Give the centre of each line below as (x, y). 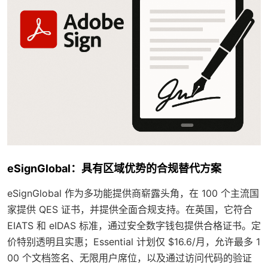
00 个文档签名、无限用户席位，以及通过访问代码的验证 (130, 258)
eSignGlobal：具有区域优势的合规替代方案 (114, 168)
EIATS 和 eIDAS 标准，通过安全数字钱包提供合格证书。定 (134, 225)
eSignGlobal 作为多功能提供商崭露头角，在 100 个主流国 (133, 193)
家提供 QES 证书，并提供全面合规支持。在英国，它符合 (130, 209)
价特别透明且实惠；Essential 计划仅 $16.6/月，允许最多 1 (134, 241)
